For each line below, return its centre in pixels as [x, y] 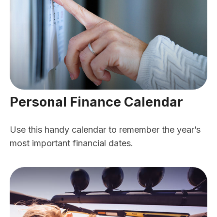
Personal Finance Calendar [96, 102]
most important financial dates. [71, 143]
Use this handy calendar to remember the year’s [105, 129]
